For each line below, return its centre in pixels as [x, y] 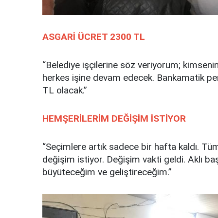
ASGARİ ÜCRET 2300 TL [94, 37]
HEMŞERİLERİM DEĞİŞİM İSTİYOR [114, 119]
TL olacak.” [65, 91]
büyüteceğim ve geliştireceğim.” [107, 172]
